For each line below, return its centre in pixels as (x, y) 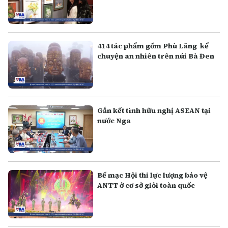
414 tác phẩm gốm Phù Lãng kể (153, 46)
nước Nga (114, 121)
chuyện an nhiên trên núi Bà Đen (156, 56)
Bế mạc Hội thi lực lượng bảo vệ (153, 175)
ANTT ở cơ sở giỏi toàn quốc (146, 186)
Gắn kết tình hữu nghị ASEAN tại (154, 111)
